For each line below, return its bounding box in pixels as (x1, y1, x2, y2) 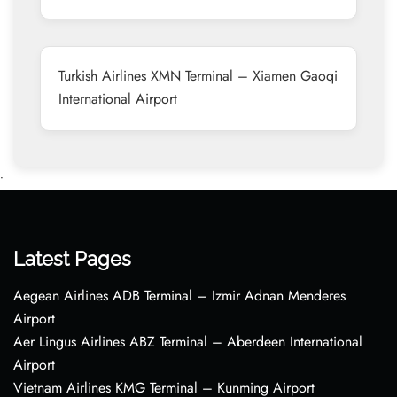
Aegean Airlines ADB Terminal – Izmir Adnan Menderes (13, 285, 346, 306)
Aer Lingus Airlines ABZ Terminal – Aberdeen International (13, 331, 362, 352)
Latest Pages (13, 247, 131, 270)
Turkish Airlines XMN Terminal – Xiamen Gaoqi (58, 66, 338, 86)
